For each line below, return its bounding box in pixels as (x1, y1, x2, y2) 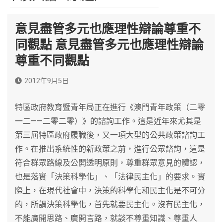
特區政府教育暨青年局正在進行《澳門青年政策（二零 (15, 102, 205, 112)
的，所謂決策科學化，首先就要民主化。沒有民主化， (15, 199, 205, 209)
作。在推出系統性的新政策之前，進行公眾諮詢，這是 (15, 144, 205, 154)
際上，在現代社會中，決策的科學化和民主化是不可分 (15, 185, 205, 195)
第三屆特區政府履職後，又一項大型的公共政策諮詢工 (15, 130, 205, 140)
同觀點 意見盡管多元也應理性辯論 (15, 37, 204, 52)
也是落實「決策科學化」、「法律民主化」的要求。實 (15, 171, 205, 181)
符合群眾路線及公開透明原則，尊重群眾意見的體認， (15, 158, 205, 167)
